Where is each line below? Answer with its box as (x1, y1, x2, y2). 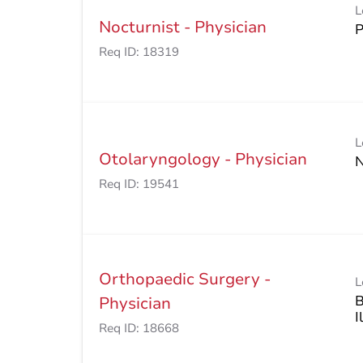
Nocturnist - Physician (99, 16, 267, 39)
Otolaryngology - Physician (99, 148, 307, 171)
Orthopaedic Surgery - (99, 268, 271, 291)
